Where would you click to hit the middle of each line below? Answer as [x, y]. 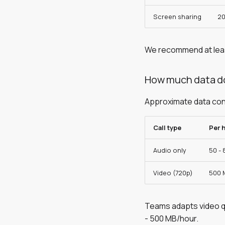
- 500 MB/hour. [172, 218]
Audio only [170, 150]
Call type [167, 128]
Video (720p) [173, 173]
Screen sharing [177, 17]
